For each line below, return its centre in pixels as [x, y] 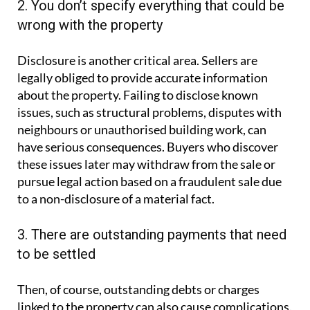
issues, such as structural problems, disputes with [149, 112]
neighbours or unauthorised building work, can [142, 129]
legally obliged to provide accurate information [143, 77]
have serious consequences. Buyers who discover [148, 146]
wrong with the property [90, 25]
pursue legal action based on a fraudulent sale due [149, 181]
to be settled [56, 254]
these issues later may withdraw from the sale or [146, 164]
